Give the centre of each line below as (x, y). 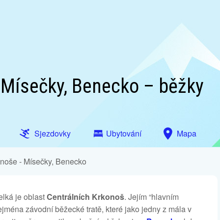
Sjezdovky (53, 133)
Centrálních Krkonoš (85, 197)
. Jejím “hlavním (151, 197)
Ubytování (124, 133)
